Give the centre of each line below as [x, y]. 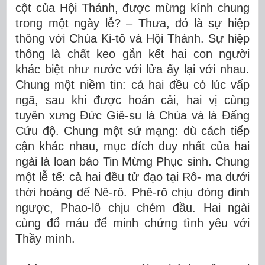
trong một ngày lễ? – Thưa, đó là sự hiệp [132, 23]
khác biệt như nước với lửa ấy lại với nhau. [132, 69]
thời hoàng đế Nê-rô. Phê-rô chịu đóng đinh [132, 192]
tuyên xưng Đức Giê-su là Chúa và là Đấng [132, 115]
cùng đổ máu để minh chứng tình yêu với [132, 223]
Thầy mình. [45, 238]
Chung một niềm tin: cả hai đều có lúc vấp [132, 85]
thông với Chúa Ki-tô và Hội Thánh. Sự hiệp [132, 38]
